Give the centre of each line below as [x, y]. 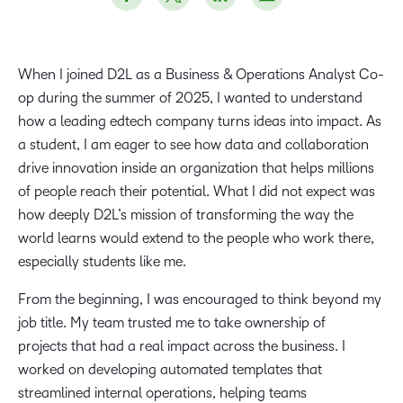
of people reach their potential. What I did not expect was [197, 191]
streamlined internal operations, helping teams [162, 393]
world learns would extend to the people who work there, [196, 238]
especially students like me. [104, 261]
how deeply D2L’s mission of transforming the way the [186, 215]
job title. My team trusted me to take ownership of [172, 322]
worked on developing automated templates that [170, 369]
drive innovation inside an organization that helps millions [196, 168]
